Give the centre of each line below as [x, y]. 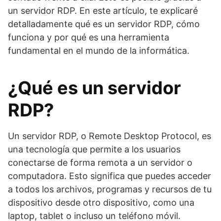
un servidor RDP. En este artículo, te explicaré [103, 11]
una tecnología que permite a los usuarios [94, 149]
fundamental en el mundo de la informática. [99, 51]
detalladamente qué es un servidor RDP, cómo [104, 24]
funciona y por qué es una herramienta [89, 37]
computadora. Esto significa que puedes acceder [110, 176]
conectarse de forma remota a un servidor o [100, 163]
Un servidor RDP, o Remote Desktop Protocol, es [110, 136]
